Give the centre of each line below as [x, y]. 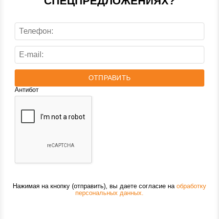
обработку [191, 186]
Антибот [27, 90]
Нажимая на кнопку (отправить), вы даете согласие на [95, 186]
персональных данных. [109, 193]
